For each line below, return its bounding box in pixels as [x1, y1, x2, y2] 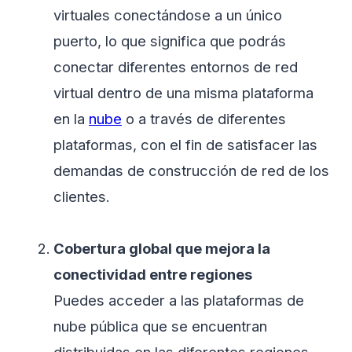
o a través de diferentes [122, 110, 286, 128]
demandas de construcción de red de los [53, 162, 329, 180]
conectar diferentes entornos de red [53, 58, 298, 76]
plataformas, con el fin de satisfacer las [53, 136, 317, 154]
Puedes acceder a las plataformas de [53, 291, 304, 310]
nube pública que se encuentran [53, 317, 267, 335]
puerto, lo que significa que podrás [53, 32, 286, 50]
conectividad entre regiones [53, 266, 252, 284]
